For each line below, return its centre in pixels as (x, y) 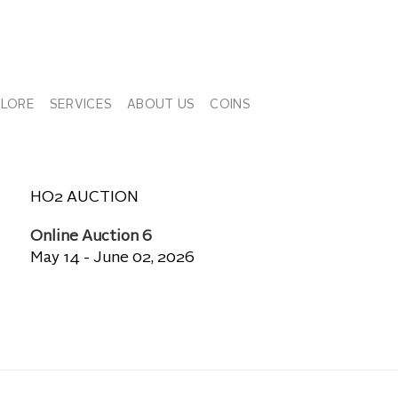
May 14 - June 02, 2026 (112, 258)
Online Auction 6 (91, 237)
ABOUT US (161, 105)
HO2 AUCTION (84, 198)
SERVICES (81, 105)
